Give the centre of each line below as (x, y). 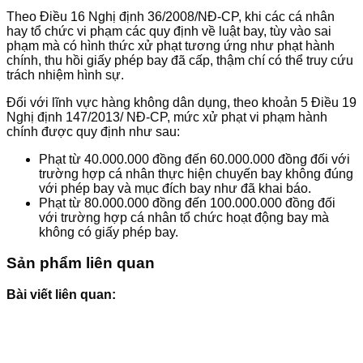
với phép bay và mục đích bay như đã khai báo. (175, 188)
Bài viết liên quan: (61, 295)
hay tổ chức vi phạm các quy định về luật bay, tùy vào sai (169, 31)
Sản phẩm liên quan (81, 263)
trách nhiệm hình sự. (65, 75)
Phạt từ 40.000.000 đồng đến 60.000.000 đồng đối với (194, 159)
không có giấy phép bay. (109, 232)
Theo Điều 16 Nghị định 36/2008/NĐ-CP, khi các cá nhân (171, 16)
